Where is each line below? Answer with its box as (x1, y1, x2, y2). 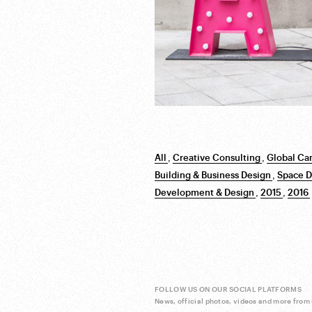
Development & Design (155, 188, 254, 197)
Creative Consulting (173, 153, 260, 162)
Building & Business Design (155, 171, 271, 180)
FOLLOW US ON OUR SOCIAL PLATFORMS (155, 286, 302, 293)
